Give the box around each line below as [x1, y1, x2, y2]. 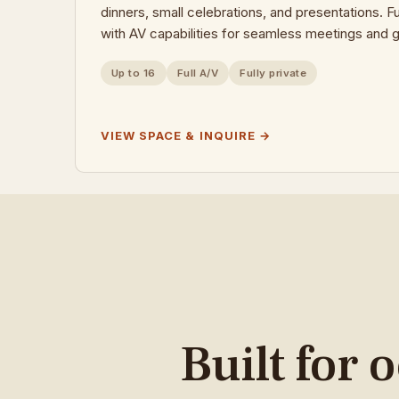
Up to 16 [111, 67, 156, 79]
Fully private [240, 67, 307, 79]
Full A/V [176, 67, 219, 79]
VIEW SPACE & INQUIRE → [101, 128, 271, 142]
